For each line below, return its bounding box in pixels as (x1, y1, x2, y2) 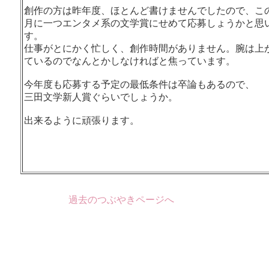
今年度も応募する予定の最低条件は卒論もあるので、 (23, 79, 255, 89)
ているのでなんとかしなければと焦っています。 (23, 55, 235, 66)
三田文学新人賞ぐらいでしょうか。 (23, 91, 178, 102)
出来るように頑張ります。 (23, 115, 139, 125)
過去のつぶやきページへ (68, 194, 174, 205)
